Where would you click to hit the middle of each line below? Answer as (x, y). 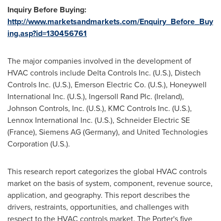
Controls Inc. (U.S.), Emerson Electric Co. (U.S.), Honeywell (107, 85)
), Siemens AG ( (59, 132)
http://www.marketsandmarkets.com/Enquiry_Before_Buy (110, 22)
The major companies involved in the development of (99, 61)
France (21, 132)
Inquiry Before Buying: (47, 10)
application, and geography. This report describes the (99, 195)
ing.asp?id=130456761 (47, 34)
